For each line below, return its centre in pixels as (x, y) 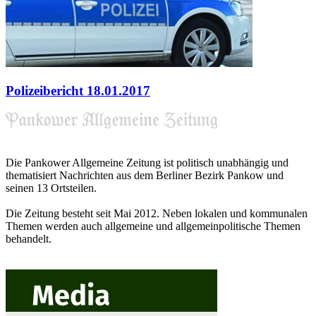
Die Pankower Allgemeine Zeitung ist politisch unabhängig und (147, 162)
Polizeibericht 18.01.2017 (78, 91)
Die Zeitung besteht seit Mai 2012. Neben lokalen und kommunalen (157, 213)
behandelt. (29, 238)
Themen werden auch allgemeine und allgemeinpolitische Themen (153, 226)
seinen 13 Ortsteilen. (51, 188)
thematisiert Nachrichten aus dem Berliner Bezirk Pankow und (145, 175)
